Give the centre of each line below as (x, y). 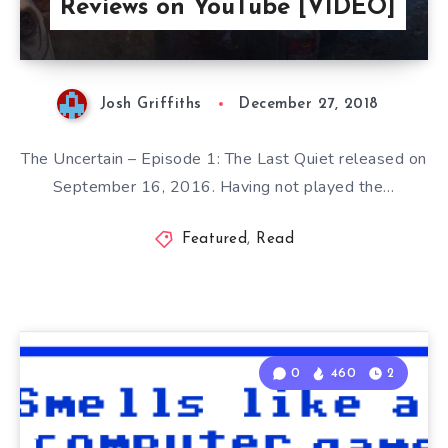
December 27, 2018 (309, 105)
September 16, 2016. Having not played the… (223, 187)
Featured (215, 240)
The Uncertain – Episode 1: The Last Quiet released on (224, 159)
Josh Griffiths (150, 105)
